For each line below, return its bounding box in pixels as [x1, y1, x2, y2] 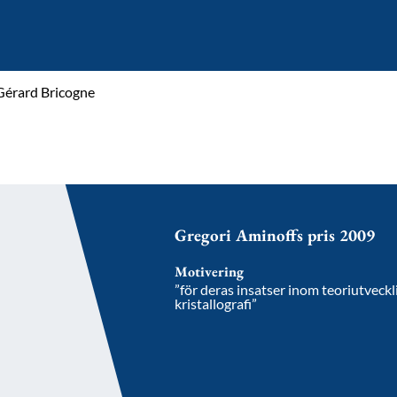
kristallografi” [175, 295, 257, 312]
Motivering [175, 262, 244, 281]
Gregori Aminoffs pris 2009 [175, 224, 375, 246]
